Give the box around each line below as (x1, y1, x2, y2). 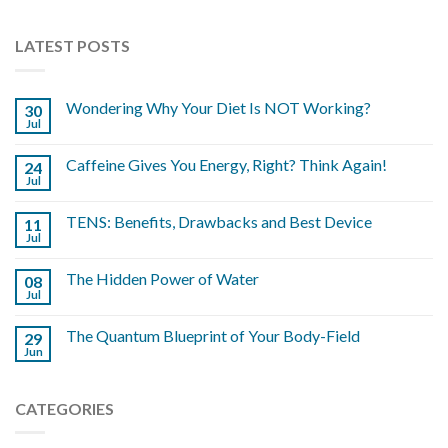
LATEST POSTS (15, 35, 130, 55)
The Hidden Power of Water (66, 268, 259, 288)
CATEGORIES (15, 398, 114, 418)
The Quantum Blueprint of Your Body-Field (66, 325, 360, 345)
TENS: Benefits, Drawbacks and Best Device (66, 211, 372, 231)
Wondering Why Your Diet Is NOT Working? (66, 97, 371, 117)
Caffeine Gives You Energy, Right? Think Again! (66, 154, 387, 174)
